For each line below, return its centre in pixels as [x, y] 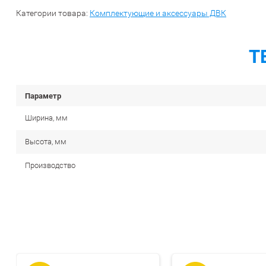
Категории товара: [53, 13]
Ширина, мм [46, 118]
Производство [50, 166]
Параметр [43, 96]
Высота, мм [46, 142]
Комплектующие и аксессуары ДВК [158, 13]
